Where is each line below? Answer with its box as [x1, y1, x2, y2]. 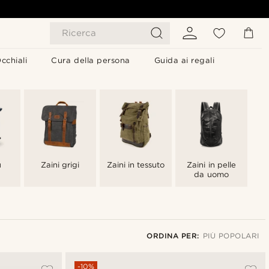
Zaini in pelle [187, 160, 236, 169]
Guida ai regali [154, 56, 215, 65]
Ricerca [62, 28, 96, 38]
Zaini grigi [40, 160, 80, 169]
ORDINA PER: [147, 231, 199, 240]
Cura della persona [51, 56, 130, 65]
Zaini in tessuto [106, 160, 165, 169]
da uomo [194, 170, 229, 179]
